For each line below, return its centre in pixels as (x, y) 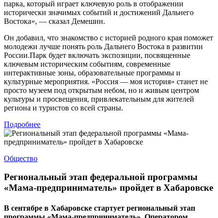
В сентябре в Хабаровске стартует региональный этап (100, 208)
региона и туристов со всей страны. (64, 108)
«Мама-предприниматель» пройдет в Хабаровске (109, 188)
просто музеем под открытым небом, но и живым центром (101, 90)
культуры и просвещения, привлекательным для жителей (99, 99)
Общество (21, 158)
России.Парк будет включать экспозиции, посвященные (97, 55)
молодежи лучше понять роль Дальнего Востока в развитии (103, 46)
